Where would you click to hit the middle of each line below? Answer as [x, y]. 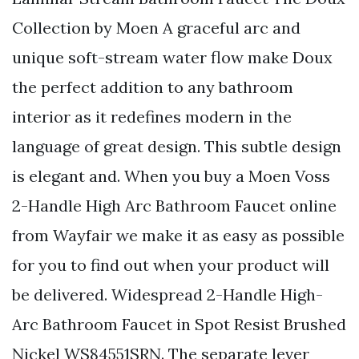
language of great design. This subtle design [177, 147]
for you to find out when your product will [171, 265]
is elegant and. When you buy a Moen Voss [171, 176]
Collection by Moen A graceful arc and [156, 28]
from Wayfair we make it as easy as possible [178, 236]
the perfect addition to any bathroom [153, 87]
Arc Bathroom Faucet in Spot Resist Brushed [179, 325]
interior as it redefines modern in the [152, 117]
